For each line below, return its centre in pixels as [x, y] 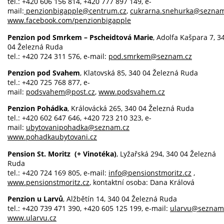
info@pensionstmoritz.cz [150, 172]
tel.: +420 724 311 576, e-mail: [58, 56]
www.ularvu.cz [32, 218]
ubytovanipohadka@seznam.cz [78, 127]
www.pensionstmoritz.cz [48, 182]
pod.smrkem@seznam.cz [150, 56]
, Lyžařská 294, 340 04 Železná [166, 153]
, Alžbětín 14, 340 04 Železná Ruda [120, 199]
